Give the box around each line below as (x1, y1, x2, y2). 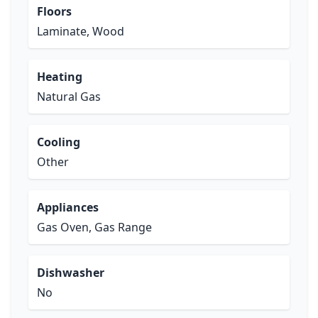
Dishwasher (37, 265, 104, 280)
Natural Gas (37, 89, 101, 104)
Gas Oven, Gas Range (37, 219, 152, 235)
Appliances (37, 199, 99, 215)
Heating (37, 69, 82, 84)
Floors (37, 4, 72, 19)
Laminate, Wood (37, 23, 124, 39)
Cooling (37, 134, 80, 150)
